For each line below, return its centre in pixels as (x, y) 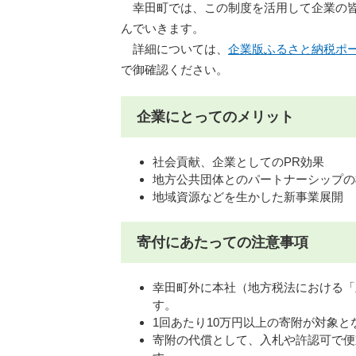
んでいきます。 (163, 28)
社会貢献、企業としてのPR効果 (238, 161)
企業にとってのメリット (215, 116)
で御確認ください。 (174, 69)
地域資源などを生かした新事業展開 (248, 196)
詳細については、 (174, 48)
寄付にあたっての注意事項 (222, 242)
